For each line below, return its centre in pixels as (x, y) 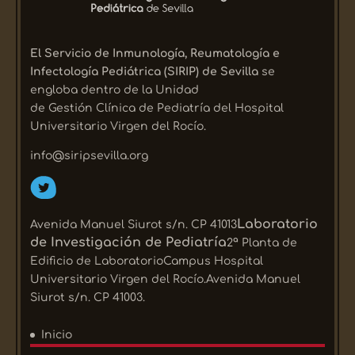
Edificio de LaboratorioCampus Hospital (147, 261)
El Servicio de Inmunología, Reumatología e (155, 54)
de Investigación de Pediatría (129, 243)
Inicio (57, 335)
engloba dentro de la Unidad (115, 90)
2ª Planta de (262, 243)
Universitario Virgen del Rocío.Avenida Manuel (166, 280)
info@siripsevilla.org (90, 156)
